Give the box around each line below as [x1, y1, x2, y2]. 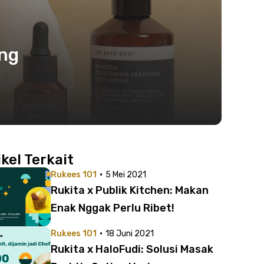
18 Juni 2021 [105, 229, 154, 239]
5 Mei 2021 [105, 170, 146, 180]
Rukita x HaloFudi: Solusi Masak [51, 243, 213, 256]
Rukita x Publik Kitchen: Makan [51, 184, 209, 197]
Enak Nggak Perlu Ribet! [51, 202, 174, 214]
